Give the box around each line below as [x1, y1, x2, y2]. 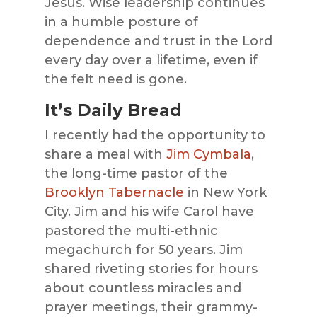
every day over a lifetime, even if [44, 52, 258, 69]
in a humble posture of [44, 14, 198, 30]
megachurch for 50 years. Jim [44, 242, 243, 258]
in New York [183, 185, 267, 201]
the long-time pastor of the [44, 166, 228, 182]
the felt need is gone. [44, 71, 187, 88]
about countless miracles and [44, 280, 241, 296]
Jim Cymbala [166, 146, 251, 163]
